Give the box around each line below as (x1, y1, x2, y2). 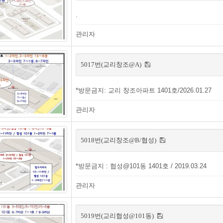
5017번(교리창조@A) (81, 61, 143, 68)
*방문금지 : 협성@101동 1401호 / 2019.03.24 (76, 162, 207, 170)
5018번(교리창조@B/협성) (81, 136, 158, 144)
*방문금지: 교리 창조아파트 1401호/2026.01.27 (76, 87, 212, 94)
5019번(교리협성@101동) (81, 212, 155, 220)
